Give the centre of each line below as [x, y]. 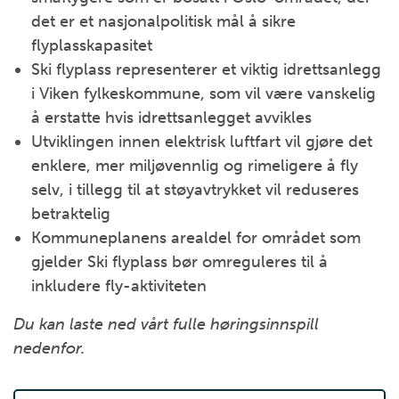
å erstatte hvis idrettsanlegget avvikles [171, 118]
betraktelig [71, 214]
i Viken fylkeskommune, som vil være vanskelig [204, 94]
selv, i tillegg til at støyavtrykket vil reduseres [195, 190]
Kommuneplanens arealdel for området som [196, 238]
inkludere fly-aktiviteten [119, 286]
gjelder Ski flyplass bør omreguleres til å [179, 262]
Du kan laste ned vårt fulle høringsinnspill [166, 324]
